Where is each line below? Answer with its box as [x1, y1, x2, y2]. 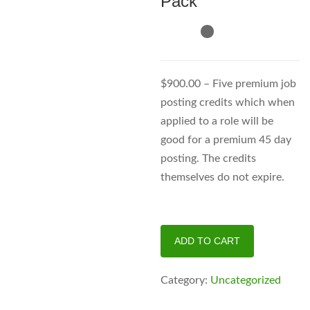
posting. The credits [161, 152, 257, 164]
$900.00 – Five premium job [161, 77, 297, 89]
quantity [160, 284, 197, 294]
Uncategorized [210, 274, 282, 286]
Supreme [160, 246, 199, 257]
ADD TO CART [174, 235, 241, 246]
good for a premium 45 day [161, 134, 292, 145]
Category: [161, 274, 211, 286]
